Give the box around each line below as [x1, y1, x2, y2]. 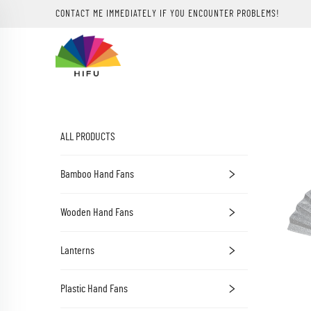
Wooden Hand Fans [60, 207, 133, 218]
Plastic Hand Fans [60, 283, 128, 294]
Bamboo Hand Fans [60, 169, 134, 180]
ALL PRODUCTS [60, 131, 115, 142]
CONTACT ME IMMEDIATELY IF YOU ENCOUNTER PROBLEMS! [56, 8, 280, 19]
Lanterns [60, 245, 94, 256]
